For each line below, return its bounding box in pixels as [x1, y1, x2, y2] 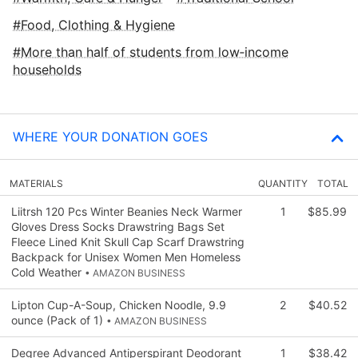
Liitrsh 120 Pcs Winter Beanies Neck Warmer [11, 204, 242, 218]
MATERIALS [10, 177, 63, 189]
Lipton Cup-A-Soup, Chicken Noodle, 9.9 [11, 297, 226, 312]
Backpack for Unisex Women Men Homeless [11, 249, 241, 264]
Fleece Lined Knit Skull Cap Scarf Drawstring [11, 234, 245, 249]
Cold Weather [11, 265, 85, 279]
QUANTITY [258, 177, 308, 189]
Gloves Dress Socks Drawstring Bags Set [11, 219, 225, 233]
